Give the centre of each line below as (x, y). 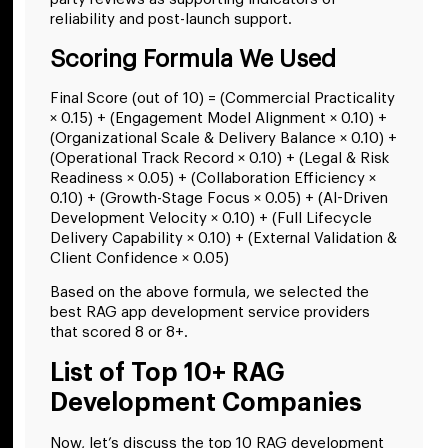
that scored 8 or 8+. (119, 333)
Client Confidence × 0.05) (139, 258)
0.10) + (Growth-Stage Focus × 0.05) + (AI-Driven (219, 198)
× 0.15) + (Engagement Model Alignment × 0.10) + (218, 118)
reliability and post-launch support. (171, 20)
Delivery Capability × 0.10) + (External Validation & (223, 238)
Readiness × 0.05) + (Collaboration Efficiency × (213, 178)
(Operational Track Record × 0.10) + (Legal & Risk (219, 158)
